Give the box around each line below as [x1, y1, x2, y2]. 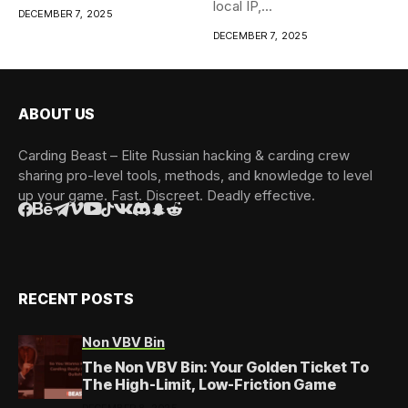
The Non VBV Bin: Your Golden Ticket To [82, 357, 369, 376]
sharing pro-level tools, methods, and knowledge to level [18, 166, 372, 184]
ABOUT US [18, 104, 95, 123]
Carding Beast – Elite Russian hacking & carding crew [18, 146, 350, 164]
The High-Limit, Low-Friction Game [82, 374, 336, 393]
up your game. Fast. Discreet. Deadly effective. [18, 186, 315, 204]
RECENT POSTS [18, 289, 134, 308]
